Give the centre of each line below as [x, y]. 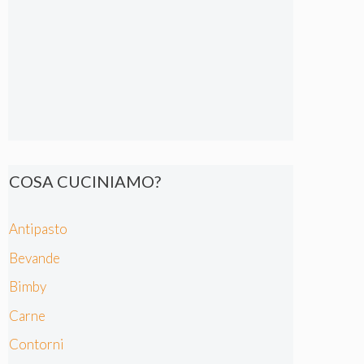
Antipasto [38, 229]
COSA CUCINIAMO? [85, 181]
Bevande [35, 258]
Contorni [37, 344]
